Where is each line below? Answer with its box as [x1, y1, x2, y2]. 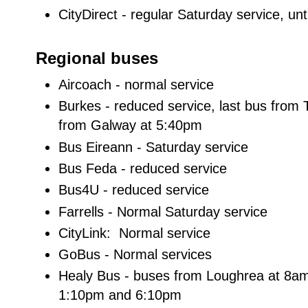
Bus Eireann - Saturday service [58, 139, 252, 155]
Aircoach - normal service [58, 77, 214, 93]
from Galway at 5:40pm [58, 118, 202, 133]
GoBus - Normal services [58, 247, 212, 263]
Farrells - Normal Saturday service [58, 203, 267, 219]
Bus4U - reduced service [58, 182, 209, 198]
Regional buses [36, 49, 173, 68]
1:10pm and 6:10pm [58, 287, 181, 303]
